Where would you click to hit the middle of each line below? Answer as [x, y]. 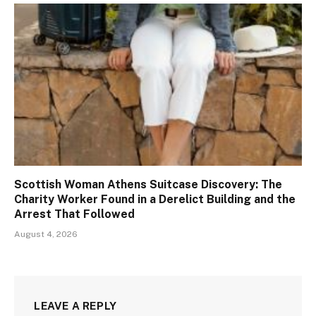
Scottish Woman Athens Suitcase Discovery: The [148, 184]
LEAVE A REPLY [75, 305]
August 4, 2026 [46, 234]
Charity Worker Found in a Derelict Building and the [155, 199]
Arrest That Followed [74, 214]
